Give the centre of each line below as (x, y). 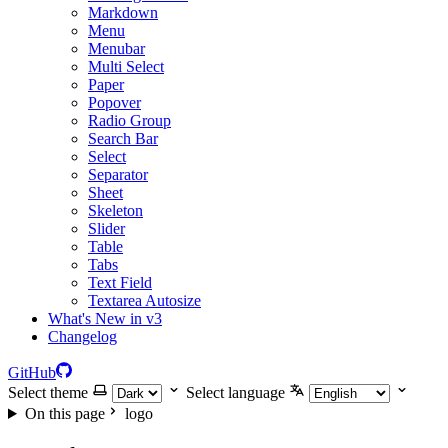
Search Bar (123, 138)
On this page (64, 413)
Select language (235, 392)
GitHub (32, 372)
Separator (118, 174)
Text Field (120, 282)
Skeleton (115, 210)
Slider (106, 228)
